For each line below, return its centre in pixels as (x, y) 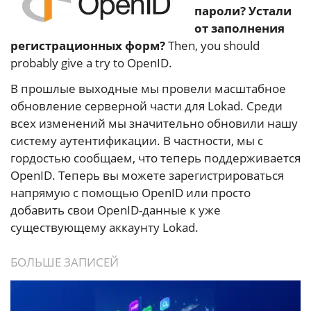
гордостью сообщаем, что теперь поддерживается (155, 158)
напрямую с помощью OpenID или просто (131, 192)
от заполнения (239, 28)
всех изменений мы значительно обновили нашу (154, 123)
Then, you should (212, 45)
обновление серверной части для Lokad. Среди (146, 106)
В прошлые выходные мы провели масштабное (148, 88)
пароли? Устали (243, 10)
